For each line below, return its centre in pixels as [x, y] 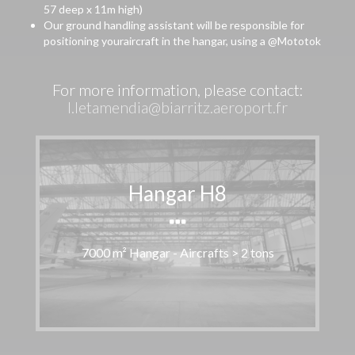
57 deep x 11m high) [93, 9]
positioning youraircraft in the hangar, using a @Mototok [182, 41]
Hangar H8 [177, 193]
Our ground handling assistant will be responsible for [174, 25]
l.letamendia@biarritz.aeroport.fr [177, 107]
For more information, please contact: [177, 90]
